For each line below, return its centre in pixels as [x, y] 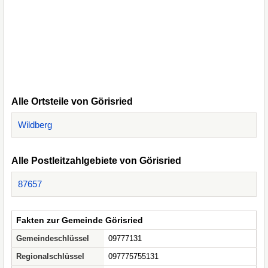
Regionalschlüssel [50, 256]
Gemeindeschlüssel [53, 238]
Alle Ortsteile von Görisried [72, 101]
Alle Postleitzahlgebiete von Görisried [96, 161]
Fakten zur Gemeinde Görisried [80, 220]
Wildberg [35, 125]
